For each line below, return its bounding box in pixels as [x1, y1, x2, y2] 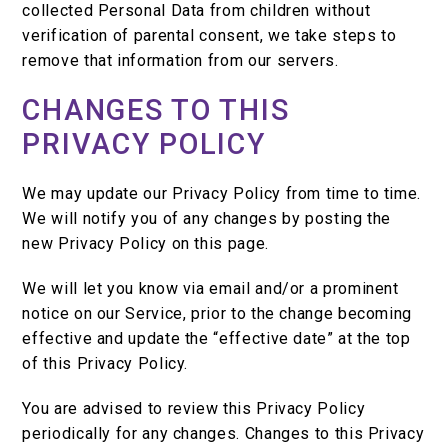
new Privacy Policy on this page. [22, 234, 269, 254]
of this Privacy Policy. [22, 354, 189, 374]
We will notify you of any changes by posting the [22, 209, 392, 229]
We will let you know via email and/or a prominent [22, 279, 399, 299]
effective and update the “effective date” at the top [22, 329, 411, 349]
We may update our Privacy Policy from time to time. [22, 184, 422, 204]
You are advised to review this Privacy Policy [22, 399, 366, 419]
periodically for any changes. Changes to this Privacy [22, 424, 425, 444]
